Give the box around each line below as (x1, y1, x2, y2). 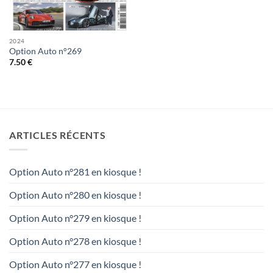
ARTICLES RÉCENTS (9, 129, 106, 141)
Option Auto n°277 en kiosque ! (9, 258, 141, 271)
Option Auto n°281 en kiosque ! (9, 166, 141, 178)
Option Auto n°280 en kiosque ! (9, 189, 141, 201)
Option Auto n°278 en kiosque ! (9, 235, 141, 247)
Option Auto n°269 (9, 46, 82, 56)
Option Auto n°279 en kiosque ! (9, 212, 141, 224)
